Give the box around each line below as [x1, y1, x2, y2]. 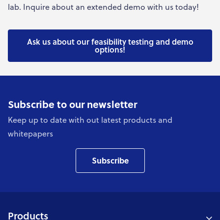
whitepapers [8, 128, 53, 139]
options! [95, 44, 125, 55]
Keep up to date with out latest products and [8, 114, 172, 126]
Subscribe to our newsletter [8, 97, 137, 112]
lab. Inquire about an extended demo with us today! [8, 1, 199, 13]
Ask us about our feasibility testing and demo [27, 36, 193, 48]
